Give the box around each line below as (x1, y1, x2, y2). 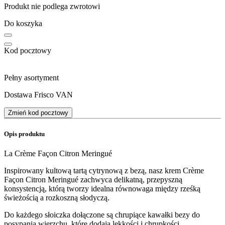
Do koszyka (4, 19, 42, 28)
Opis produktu (4, 130, 45, 138)
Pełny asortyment (4, 73, 59, 82)
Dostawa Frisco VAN (4, 90, 73, 99)
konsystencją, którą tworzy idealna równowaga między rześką (4, 184, 200, 193)
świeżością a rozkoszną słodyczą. (4, 193, 109, 202)
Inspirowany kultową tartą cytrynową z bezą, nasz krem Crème (4, 166, 204, 175)
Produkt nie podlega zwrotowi (4, 2, 100, 11)
